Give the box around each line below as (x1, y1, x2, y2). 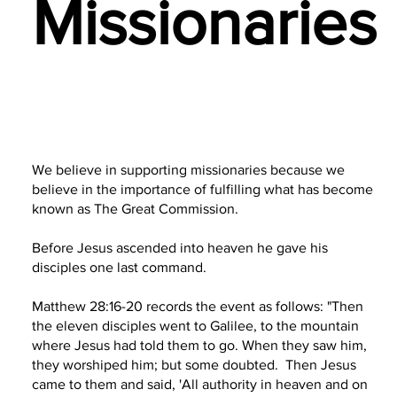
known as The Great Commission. (31, 201, 238, 217)
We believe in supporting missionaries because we (31, 162, 345, 178)
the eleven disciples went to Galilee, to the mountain (31, 318, 359, 334)
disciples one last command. (31, 260, 214, 276)
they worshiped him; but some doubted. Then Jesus (31, 357, 356, 373)
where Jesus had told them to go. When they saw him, (31, 338, 367, 354)
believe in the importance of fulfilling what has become (31, 182, 373, 198)
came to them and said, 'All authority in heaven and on (31, 377, 368, 393)
